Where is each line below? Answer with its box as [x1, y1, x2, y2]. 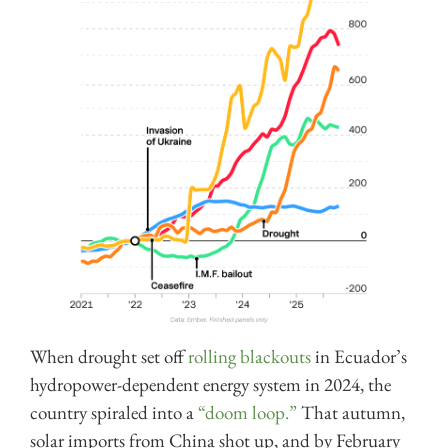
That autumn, [297, 400, 405, 426]
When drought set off [30, 344, 188, 370]
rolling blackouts [188, 344, 311, 370]
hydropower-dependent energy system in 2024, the [30, 372, 391, 398]
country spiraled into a [30, 400, 198, 426]
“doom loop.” [198, 400, 297, 426]
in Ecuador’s [311, 344, 407, 370]
